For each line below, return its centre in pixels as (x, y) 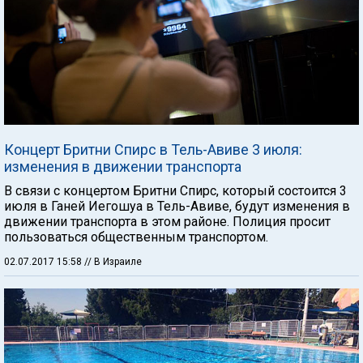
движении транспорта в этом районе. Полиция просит (167, 222)
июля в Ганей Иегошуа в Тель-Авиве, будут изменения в (177, 206)
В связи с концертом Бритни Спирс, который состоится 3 (175, 191)
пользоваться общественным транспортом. (136, 237)
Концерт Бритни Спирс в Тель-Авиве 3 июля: (153, 149)
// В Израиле (113, 262)
